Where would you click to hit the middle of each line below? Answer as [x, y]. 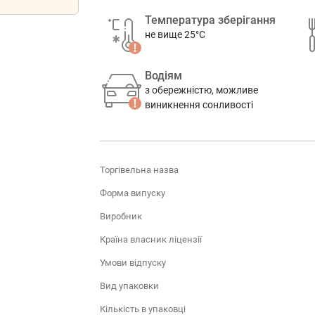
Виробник [121, 216]
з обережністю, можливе [201, 90]
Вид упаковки [129, 285]
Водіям [163, 76]
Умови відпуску [133, 262]
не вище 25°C [175, 34]
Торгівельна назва [139, 169]
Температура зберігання [210, 20]
